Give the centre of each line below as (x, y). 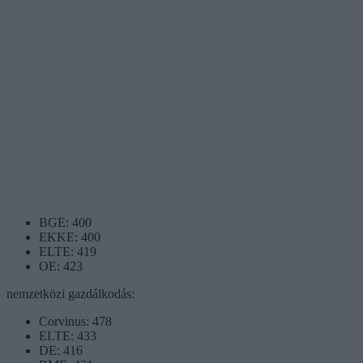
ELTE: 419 (68, 251)
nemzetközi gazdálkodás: (70, 293)
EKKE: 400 (70, 237)
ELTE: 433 (68, 335)
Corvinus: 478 (75, 321)
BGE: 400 (65, 222)
